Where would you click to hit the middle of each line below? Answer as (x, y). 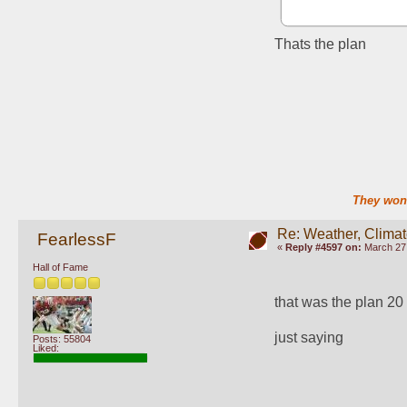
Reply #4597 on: (323, 247)
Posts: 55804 (62, 338)
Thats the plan (321, 44)
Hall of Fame (60, 268)
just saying (309, 338)
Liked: (46, 347)
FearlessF (76, 239)
